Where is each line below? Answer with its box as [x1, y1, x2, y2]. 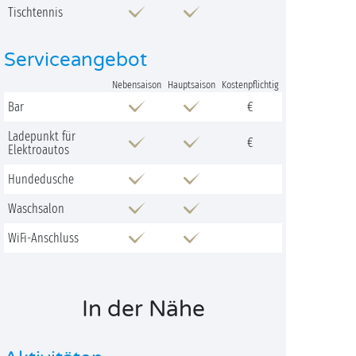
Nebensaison [112, 79, 161, 91]
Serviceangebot [4, 48, 147, 72]
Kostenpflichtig [222, 79, 279, 91]
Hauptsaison [168, 79, 215, 91]
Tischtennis [8, 5, 63, 20]
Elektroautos [8, 142, 69, 157]
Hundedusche [8, 172, 74, 187]
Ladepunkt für [8, 129, 75, 144]
